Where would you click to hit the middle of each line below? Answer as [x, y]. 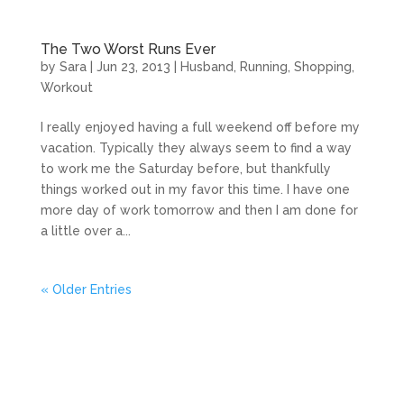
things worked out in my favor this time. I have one [195, 189]
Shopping [322, 67]
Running [263, 67]
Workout [66, 87]
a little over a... [85, 231]
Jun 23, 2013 [133, 67]
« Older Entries [86, 289]
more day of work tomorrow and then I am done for [199, 210]
